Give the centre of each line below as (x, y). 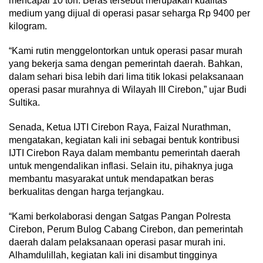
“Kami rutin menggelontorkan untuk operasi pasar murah (126, 51)
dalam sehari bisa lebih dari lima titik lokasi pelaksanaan (126, 77)
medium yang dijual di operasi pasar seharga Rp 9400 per (129, 14)
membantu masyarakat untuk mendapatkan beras (111, 179)
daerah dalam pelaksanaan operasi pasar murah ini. (117, 242)
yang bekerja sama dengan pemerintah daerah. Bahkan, (126, 64)
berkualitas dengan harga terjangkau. (86, 192)
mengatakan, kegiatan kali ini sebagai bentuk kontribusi (124, 140)
